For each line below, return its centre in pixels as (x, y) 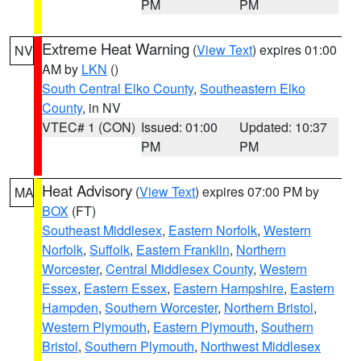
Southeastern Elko (253, 88)
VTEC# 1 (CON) (89, 127)
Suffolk (110, 249)
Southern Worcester (161, 307)
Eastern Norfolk (213, 230)
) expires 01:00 (295, 50)
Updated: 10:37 (284, 127)
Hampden (70, 307)
